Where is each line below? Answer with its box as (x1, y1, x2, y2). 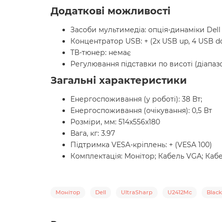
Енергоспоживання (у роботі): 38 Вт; (70, 95, 202, 104)
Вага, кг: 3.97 (70, 129, 115, 138)
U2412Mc (167, 189, 192, 196)
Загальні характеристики (51, 74, 187, 87)
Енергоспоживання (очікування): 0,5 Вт (70, 106, 212, 115)
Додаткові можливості (51, 5, 170, 17)
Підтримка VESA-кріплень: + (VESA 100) (70, 140, 212, 150)
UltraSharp (121, 189, 153, 196)
